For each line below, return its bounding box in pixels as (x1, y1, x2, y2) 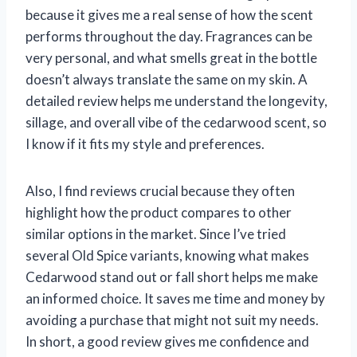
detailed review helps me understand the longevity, (25, 92, 328, 109)
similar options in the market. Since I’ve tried (25, 225, 286, 242)
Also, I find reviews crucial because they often (25, 182, 295, 199)
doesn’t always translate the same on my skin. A (25, 70, 308, 88)
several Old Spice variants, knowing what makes (25, 246, 309, 264)
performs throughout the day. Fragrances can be (25, 27, 312, 45)
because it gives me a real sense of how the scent (25, 6, 313, 23)
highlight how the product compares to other (25, 203, 292, 221)
